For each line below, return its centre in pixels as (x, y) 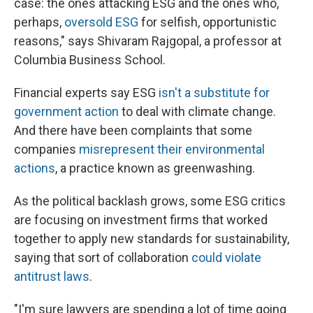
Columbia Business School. (90, 60)
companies (46, 150)
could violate (226, 258)
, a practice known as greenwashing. (155, 168)
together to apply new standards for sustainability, (152, 239)
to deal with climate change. (197, 112)
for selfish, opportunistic (208, 22)
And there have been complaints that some (133, 131)
